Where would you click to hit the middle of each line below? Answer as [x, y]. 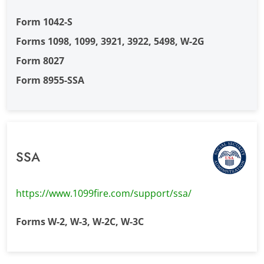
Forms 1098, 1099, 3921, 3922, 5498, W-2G [110, 41]
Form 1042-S [44, 22]
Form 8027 [40, 60]
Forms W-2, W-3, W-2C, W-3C [80, 222]
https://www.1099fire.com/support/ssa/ [103, 194]
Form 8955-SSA [50, 80]
